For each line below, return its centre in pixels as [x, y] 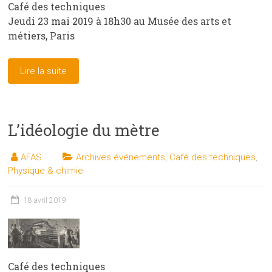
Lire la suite [44, 71]
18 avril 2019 [45, 201]
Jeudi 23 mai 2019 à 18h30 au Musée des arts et [120, 21]
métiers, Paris [42, 36]
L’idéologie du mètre [84, 130]
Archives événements [121, 158]
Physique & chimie [46, 171]
